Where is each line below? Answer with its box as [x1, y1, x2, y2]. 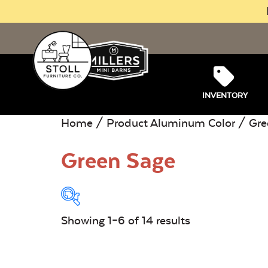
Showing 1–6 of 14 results [61, 214, 190, 227]
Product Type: [74, 230, 160, 246]
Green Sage [61, 148, 175, 173]
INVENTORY [202, 91, 248, 100]
